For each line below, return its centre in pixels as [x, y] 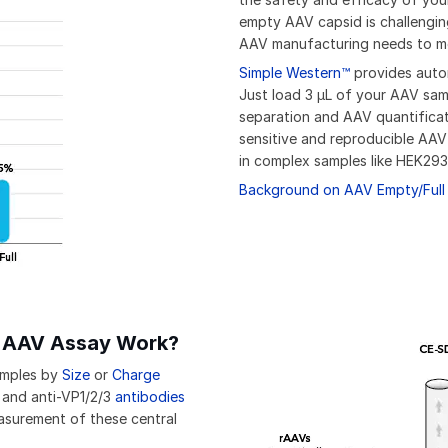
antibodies [150, 397]
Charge [136, 375]
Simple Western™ [294, 73]
